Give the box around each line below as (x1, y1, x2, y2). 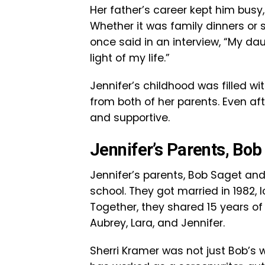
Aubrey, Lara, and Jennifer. (90, 216, 225, 230)
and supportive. (90, 111, 170, 125)
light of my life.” (90, 51, 170, 65)
